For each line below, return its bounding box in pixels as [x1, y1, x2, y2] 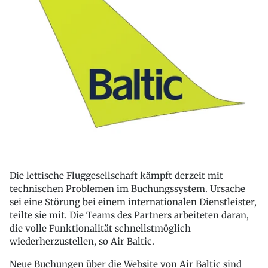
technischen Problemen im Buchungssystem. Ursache [10, 183, 245, 195]
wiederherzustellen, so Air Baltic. [10, 236, 154, 248]
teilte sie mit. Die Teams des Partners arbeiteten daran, [10, 209, 249, 221]
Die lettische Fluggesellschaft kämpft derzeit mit [10, 170, 223, 182]
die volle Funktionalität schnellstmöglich [10, 223, 191, 234]
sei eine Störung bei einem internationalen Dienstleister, [10, 196, 257, 208]
